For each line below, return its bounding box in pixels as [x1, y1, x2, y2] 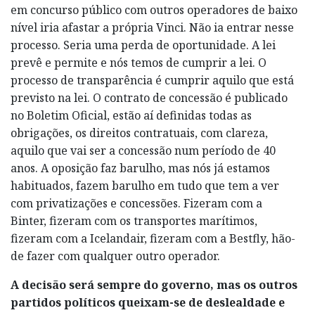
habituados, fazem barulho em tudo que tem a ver [11, 177, 279, 193]
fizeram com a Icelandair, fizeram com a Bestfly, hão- [11, 230, 295, 246]
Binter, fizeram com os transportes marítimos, [11, 212, 257, 229]
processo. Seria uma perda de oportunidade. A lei [11, 37, 276, 53]
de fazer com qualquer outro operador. [11, 247, 220, 264]
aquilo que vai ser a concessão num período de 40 [11, 142, 276, 158]
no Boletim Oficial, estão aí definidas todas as [11, 107, 252, 123]
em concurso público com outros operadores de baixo [11, 1, 297, 18]
